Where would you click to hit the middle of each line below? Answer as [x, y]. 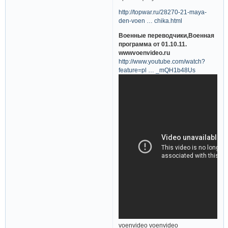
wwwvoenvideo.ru [145, 52]
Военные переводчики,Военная [167, 35]
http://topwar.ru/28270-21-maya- [163, 12]
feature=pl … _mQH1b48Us [157, 70]
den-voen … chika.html [151, 21]
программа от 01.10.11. [153, 44]
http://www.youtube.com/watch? [162, 61]
